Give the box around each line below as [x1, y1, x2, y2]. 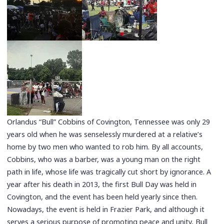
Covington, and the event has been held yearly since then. [7, 192, 198, 202]
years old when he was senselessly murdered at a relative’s [7, 129, 203, 139]
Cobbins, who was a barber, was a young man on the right [7, 154, 201, 164]
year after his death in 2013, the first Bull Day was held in [7, 179, 197, 189]
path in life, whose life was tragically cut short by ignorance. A [7, 167, 211, 177]
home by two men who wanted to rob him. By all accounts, [7, 142, 203, 152]
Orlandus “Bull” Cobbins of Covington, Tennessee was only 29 [7, 117, 210, 127]
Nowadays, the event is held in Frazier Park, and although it [7, 204, 205, 214]
